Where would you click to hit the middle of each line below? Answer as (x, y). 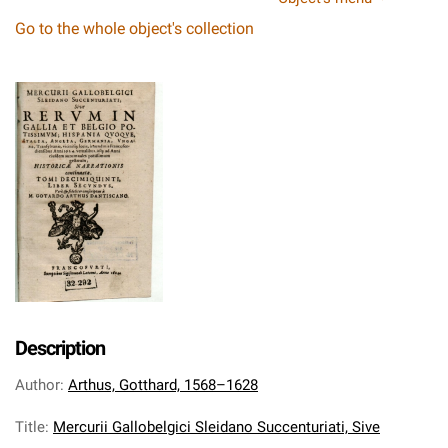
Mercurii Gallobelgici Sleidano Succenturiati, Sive (216, 427)
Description (60, 348)
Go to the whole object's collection (134, 28)
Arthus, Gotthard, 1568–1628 (163, 385)
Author (37, 385)
